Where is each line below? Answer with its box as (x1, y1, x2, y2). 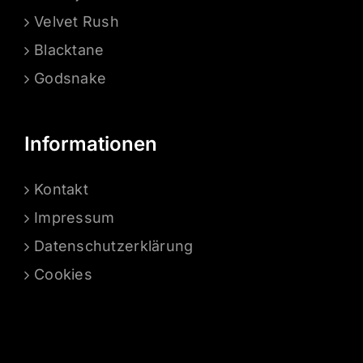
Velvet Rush (34, 13, 119, 31)
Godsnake (34, 70, 107, 88)
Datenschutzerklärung (34, 237, 194, 255)
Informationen (24, 132, 157, 156)
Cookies (34, 266, 92, 284)
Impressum (34, 209, 115, 227)
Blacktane (34, 41, 105, 59)
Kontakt (34, 181, 88, 199)
